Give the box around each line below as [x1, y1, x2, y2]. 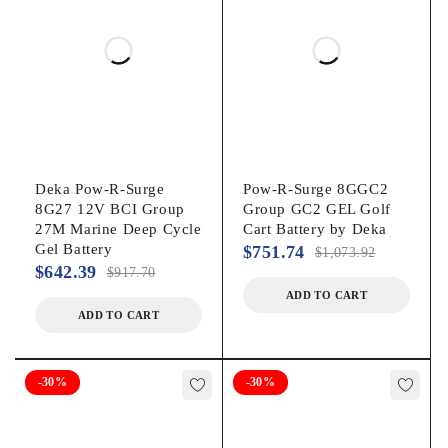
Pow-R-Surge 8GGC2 [243, 180, 389, 197]
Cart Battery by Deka [243, 220, 387, 237]
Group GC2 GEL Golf [243, 200, 391, 217]
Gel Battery [35, 240, 113, 257]
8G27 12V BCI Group [35, 200, 185, 217]
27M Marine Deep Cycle [35, 220, 202, 237]
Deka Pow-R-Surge [35, 180, 165, 197]
